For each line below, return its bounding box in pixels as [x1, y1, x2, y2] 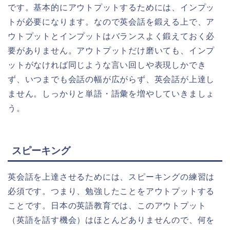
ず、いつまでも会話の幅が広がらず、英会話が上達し [8, 75, 215, 84]
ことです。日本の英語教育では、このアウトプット [8, 201, 206, 210]
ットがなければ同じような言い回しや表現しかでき [8, 61, 206, 70]
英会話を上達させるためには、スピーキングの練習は [8, 172, 215, 181]
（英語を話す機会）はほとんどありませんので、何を [8, 215, 215, 224]
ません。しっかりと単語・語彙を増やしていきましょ [8, 89, 215, 99]
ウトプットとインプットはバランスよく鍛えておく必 [8, 32, 215, 41]
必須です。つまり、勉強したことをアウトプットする [8, 186, 215, 196]
